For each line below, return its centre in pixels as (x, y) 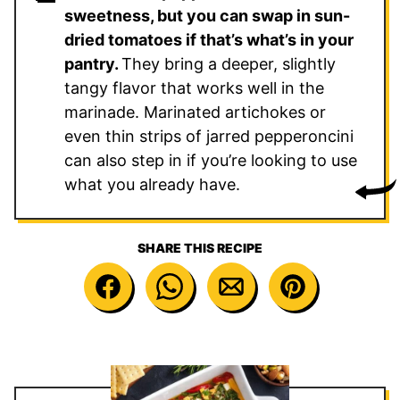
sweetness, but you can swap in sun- (207, 15)
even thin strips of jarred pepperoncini (209, 136)
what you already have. (152, 184)
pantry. (93, 63)
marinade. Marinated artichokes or (195, 112)
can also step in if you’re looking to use (211, 160)
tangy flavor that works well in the (194, 87)
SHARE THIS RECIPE (200, 247)
